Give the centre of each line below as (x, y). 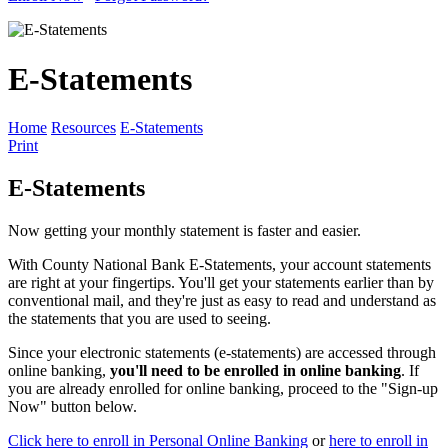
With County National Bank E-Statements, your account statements (219, 265)
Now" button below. (72, 407)
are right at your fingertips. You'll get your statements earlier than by (221, 283)
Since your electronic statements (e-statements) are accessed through (222, 353)
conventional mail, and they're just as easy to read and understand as (222, 301)
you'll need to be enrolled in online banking (255, 371)
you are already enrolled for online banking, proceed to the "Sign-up (223, 389)
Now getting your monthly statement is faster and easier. (184, 231)
